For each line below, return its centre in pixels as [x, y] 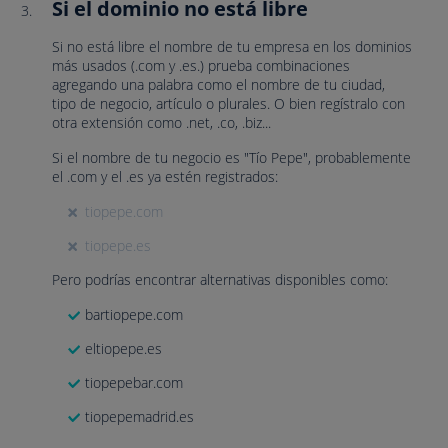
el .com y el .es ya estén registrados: [165, 176]
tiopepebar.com [134, 382]
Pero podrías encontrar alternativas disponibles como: [220, 279]
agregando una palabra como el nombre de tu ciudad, [218, 84]
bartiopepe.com [134, 314]
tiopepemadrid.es [139, 416]
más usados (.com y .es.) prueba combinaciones [201, 65]
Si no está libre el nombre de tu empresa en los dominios [232, 46]
